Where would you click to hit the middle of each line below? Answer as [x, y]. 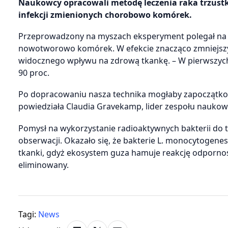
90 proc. [34, 73]
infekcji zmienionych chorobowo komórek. [105, 15]
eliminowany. [44, 165]
